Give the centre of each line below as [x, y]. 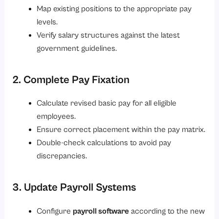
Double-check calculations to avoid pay [104, 143]
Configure [55, 211]
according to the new [167, 211]
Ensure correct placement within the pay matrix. [121, 130]
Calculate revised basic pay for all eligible [106, 104]
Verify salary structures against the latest [108, 35]
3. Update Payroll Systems [74, 188]
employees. [56, 117]
